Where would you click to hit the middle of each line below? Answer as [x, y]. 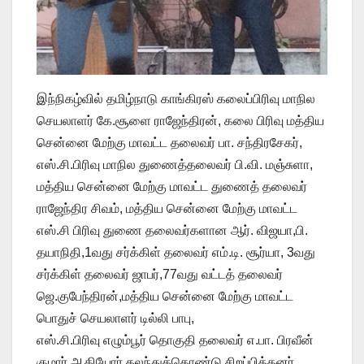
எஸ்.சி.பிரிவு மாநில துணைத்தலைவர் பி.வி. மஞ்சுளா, [175, 164]
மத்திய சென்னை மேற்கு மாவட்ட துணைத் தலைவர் [172, 186]
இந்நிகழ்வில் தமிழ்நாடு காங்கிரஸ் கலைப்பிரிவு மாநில [176, 98]
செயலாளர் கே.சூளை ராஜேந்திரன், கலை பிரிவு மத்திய [180, 120]
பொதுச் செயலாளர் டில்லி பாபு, [115, 318]
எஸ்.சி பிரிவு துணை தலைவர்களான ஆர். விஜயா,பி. [172, 230]
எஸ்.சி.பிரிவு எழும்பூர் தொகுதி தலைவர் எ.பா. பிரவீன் [175, 340]
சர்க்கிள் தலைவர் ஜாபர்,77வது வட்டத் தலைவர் [160, 274]
